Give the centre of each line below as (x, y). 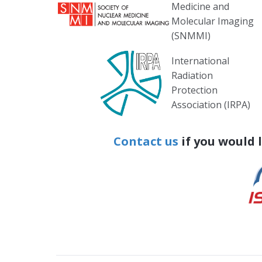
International (200, 61)
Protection (194, 90)
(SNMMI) (191, 36)
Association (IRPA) (211, 105)
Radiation (192, 76)
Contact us (146, 142)
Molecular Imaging (213, 21)
